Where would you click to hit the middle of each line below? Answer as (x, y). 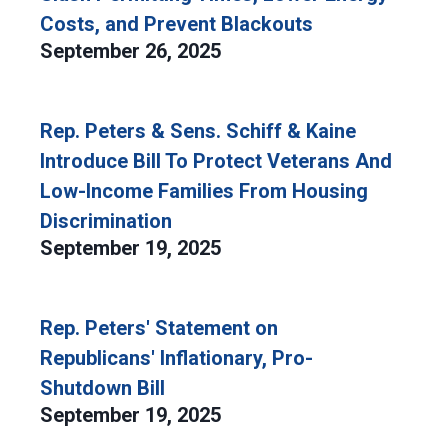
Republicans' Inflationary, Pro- (176, 358)
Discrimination (106, 221)
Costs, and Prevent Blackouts (176, 24)
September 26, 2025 (133, 51)
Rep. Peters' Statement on (159, 328)
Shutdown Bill (102, 388)
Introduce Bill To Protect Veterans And (216, 161)
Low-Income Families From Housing (204, 191)
